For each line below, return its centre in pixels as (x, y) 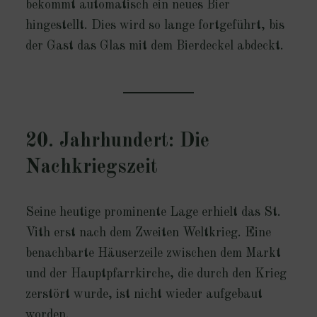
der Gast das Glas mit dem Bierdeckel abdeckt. (154, 46)
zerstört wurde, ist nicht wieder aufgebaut (144, 295)
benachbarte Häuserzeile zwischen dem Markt (153, 254)
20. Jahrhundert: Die (117, 142)
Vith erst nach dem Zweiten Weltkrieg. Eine (148, 233)
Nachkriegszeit (91, 168)
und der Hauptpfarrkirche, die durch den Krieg (156, 274)
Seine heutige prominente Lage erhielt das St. (153, 213)
